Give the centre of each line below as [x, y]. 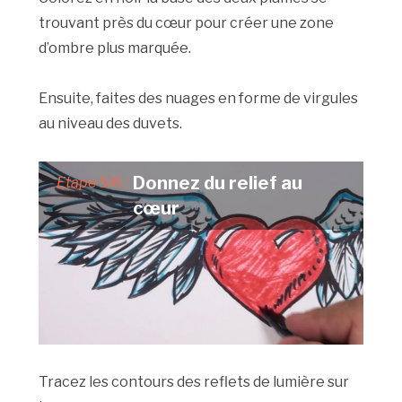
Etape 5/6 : [92, 183]
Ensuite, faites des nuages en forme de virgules [199, 99]
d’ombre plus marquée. [115, 48]
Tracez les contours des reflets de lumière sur [194, 381]
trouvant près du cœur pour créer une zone [187, 23]
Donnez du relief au [218, 184]
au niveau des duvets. [111, 124]
